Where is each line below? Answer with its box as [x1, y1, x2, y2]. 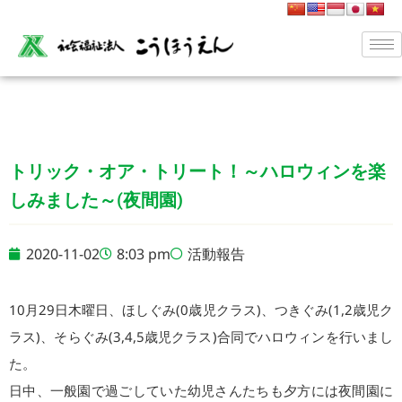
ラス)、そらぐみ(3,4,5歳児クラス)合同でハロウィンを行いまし [9, 328, 393, 346]
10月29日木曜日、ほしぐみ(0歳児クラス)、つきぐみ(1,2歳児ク [9, 301, 393, 319]
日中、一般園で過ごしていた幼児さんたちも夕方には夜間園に [9, 381, 393, 400]
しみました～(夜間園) [9, 189, 183, 212]
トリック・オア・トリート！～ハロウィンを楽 [9, 161, 386, 183]
